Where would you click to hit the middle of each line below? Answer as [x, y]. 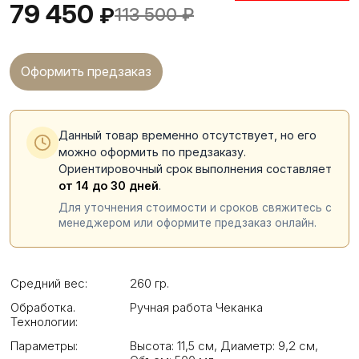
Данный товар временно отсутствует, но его [188, 135]
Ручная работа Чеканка [196, 307]
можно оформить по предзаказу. [152, 152]
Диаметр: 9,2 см [266, 346]
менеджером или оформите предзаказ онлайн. [188, 223]
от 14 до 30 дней [109, 186]
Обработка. [43, 307]
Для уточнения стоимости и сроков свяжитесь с [195, 208]
